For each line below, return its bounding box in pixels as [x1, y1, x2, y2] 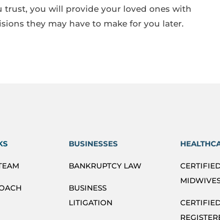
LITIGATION [69, 197, 113, 207]
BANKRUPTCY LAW [69, 161, 142, 170]
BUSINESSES [69, 138, 118, 148]
